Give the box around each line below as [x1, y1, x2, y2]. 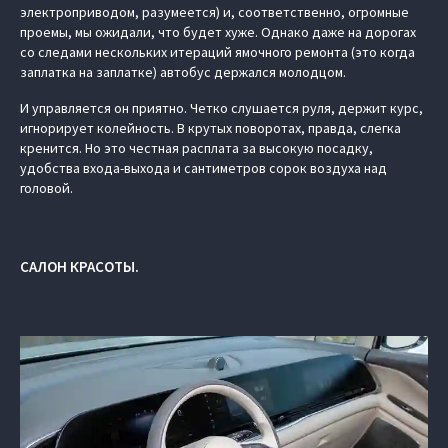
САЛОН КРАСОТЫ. [20, 257, 139, 277]
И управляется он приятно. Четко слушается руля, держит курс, [20, 99, 423, 118]
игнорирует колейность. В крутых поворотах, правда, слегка [20, 119, 401, 138]
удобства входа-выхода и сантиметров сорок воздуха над [20, 159, 387, 178]
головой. [20, 179, 73, 198]
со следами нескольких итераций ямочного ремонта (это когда [20, 43, 415, 62]
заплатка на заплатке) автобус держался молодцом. [20, 63, 346, 82]
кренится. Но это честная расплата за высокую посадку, [20, 139, 373, 158]
